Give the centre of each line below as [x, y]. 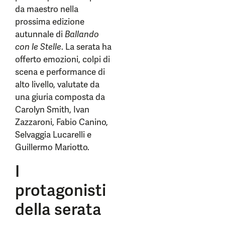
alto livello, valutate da [57, 84]
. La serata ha [86, 47]
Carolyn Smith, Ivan [52, 109]
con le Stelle [38, 47]
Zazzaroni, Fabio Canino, [62, 122]
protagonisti [61, 190]
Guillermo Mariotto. [52, 147]
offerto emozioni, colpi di [63, 59]
